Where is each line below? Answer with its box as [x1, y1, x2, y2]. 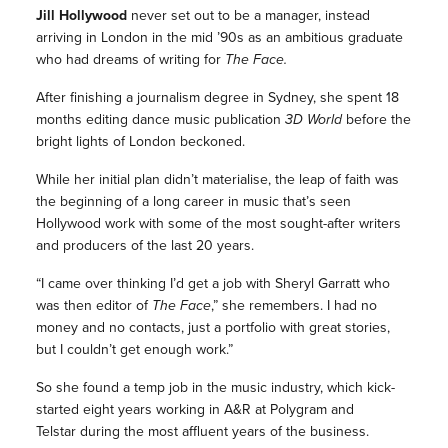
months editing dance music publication [35, 109, 285, 131]
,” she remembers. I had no [210, 295, 377, 317]
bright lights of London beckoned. [35, 131, 245, 153]
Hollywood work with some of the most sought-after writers [35, 213, 401, 235]
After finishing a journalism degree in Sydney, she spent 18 [35, 87, 399, 109]
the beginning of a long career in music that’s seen [35, 191, 351, 213]
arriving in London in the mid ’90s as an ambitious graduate [35, 27, 403, 49]
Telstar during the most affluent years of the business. [35, 421, 369, 443]
